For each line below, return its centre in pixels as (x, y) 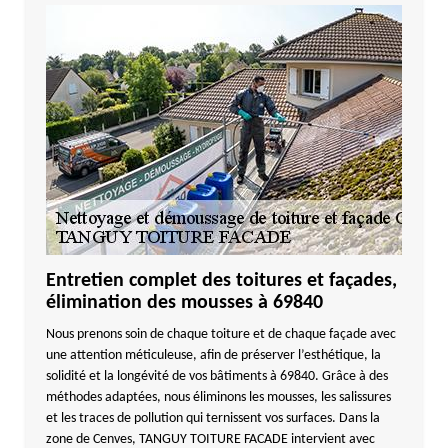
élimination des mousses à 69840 (184, 303)
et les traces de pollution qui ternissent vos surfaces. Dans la (212, 418)
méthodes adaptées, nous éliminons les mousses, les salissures (218, 397)
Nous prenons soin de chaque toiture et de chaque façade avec (220, 334)
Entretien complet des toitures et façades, (221, 281)
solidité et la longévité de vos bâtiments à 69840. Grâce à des (216, 376)
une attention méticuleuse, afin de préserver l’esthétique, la (213, 355)
